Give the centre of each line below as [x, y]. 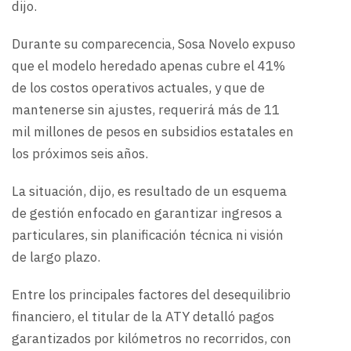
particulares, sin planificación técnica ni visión [148, 235]
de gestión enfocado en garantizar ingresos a [147, 213]
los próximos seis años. [81, 154]
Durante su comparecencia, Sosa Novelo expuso [154, 44]
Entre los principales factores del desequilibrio [151, 295]
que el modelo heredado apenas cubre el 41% [148, 66]
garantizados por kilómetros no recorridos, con [152, 339]
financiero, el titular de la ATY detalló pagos [143, 317]
